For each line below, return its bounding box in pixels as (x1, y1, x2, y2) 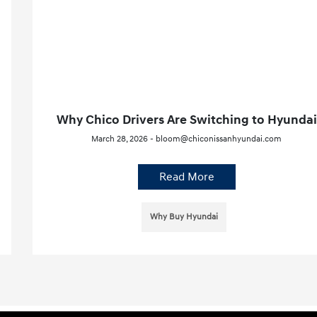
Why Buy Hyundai (149, 211, 218, 222)
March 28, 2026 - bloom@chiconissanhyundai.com (91, 133, 282, 144)
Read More (158, 169, 214, 184)
